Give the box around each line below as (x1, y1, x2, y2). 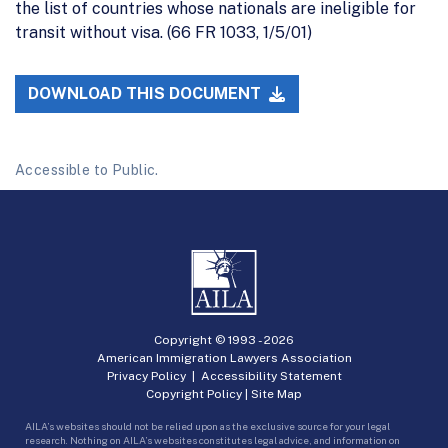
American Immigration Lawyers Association (96, 350, 352, 365)
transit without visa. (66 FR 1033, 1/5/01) (15, 22, 312, 42)
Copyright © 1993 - (154, 332, 264, 347)
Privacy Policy (106, 368, 186, 383)
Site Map (251, 386, 302, 401)
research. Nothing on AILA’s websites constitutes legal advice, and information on (25, 433, 400, 446)
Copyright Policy (146, 386, 242, 401)
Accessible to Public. (15, 162, 159, 179)
